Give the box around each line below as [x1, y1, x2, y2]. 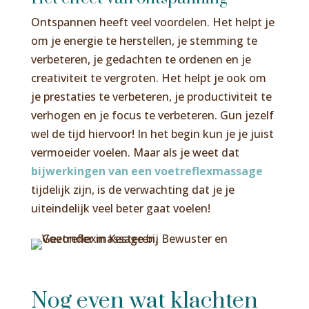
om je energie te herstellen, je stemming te [30, 32, 257, 48]
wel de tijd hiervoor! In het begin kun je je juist [30, 126, 274, 141]
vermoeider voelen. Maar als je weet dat [30, 144, 239, 160]
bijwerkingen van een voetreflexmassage [30, 163, 263, 179]
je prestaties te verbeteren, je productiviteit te [30, 88, 272, 104]
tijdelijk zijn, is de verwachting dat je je [30, 181, 235, 197]
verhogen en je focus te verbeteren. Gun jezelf [30, 107, 274, 123]
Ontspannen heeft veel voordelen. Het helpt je [30, 14, 275, 30]
